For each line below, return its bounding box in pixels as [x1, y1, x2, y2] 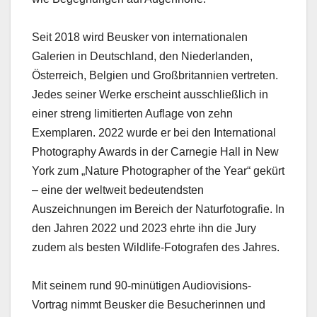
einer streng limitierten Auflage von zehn [32, 108, 233, 120]
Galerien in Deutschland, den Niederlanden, [32, 50, 253, 63]
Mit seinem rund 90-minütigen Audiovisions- [32, 279, 251, 292]
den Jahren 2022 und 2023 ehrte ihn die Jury [32, 222, 256, 235]
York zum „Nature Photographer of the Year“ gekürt [32, 165, 284, 178]
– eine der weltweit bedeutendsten [32, 184, 204, 197]
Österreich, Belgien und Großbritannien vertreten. [32, 69, 278, 82]
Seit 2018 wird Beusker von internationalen [32, 31, 248, 44]
